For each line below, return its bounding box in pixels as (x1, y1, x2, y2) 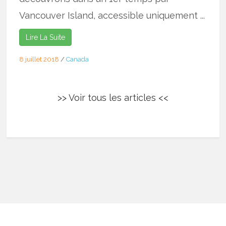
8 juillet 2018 (19, 55, 60, 63)
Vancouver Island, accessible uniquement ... (19, 10, 205, 21)
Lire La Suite (26, 33, 66, 41)
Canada (66, 55, 89, 63)
